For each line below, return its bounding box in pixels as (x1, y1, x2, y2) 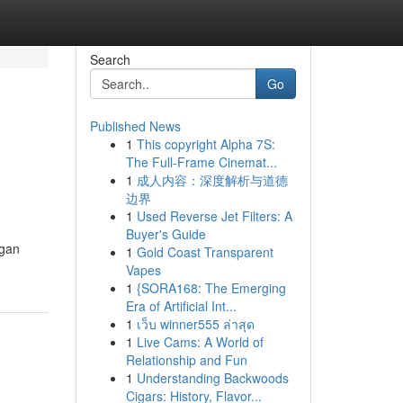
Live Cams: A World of (136, 333, 264, 351)
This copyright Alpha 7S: (136, 135, 275, 153)
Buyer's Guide (125, 225, 206, 243)
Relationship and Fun (125, 351, 247, 369)
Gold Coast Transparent (136, 243, 273, 261)
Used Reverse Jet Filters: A (136, 207, 292, 225)
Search (89, 50, 130, 68)
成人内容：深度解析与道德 (136, 171, 288, 189)
